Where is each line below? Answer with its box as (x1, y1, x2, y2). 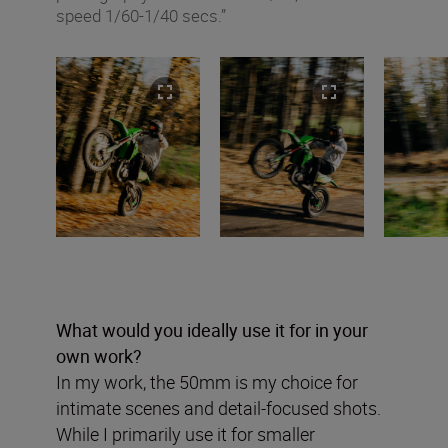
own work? (56, 344, 142, 369)
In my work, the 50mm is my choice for (56, 370, 358, 395)
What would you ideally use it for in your (56, 318, 368, 343)
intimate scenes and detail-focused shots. (56, 396, 381, 421)
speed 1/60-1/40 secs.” (56, 4, 226, 28)
